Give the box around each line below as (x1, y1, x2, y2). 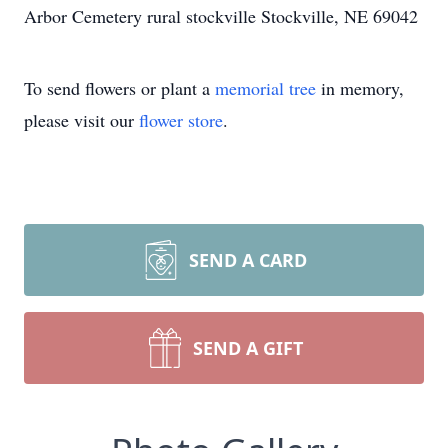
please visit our (24, 108, 139, 132)
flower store (139, 108, 223, 132)
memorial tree (215, 76, 316, 100)
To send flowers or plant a (24, 76, 215, 100)
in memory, (316, 76, 404, 100)
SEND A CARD (189, 248, 307, 272)
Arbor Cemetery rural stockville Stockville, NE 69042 (24, 4, 418, 28)
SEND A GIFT (193, 336, 303, 360)
